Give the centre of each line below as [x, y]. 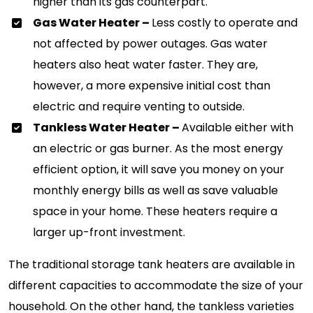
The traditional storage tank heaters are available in [152, 264]
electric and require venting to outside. [139, 106]
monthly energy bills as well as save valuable [155, 190]
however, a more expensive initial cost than [152, 85]
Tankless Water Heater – [107, 127]
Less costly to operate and [225, 22]
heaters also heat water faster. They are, [145, 64]
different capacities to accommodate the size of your [156, 285]
